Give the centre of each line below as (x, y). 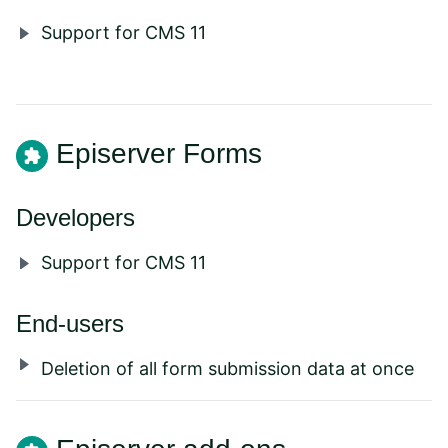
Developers (75, 218)
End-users (70, 324)
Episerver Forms (159, 154)
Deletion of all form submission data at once (227, 369)
